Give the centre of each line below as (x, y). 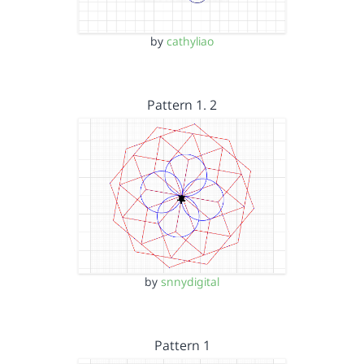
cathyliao (190, 41)
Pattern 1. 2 (182, 104)
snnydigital (190, 282)
